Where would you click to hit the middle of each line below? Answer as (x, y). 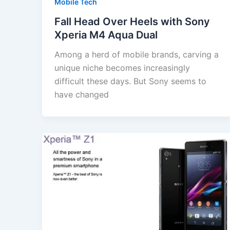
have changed (82, 95)
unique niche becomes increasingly (122, 68)
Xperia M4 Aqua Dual (106, 35)
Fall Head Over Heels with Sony (132, 22)
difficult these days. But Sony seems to (130, 81)
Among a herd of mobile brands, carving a (137, 55)
